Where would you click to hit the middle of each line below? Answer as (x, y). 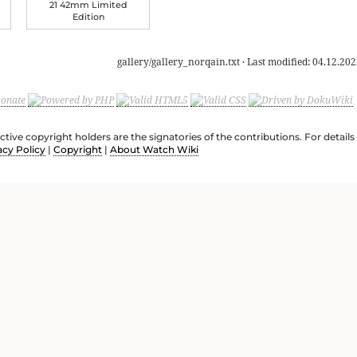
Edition (88, 17)
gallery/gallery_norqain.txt (178, 62)
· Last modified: (276, 62)
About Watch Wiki (154, 150)
